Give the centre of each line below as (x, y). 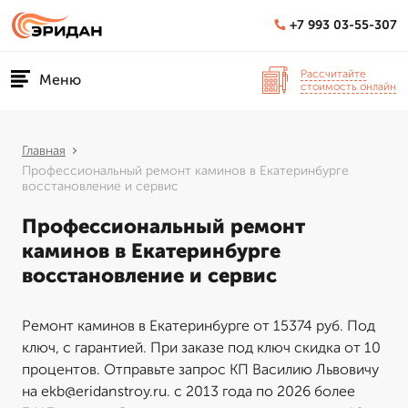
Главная (44, 151)
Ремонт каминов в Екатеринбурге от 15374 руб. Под (199, 326)
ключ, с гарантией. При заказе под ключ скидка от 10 (201, 347)
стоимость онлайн (348, 86)
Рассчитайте (333, 73)
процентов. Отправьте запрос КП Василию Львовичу (200, 369)
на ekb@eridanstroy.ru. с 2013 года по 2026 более (189, 391)
